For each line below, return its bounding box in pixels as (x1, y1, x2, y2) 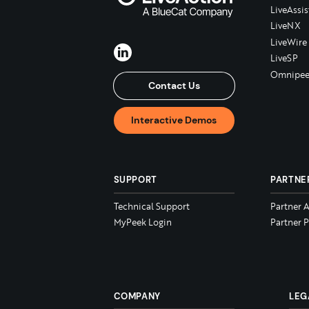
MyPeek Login (113, 215, 172, 228)
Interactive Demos (131, 114, 217, 127)
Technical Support (113, 199, 190, 212)
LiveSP (270, 52, 298, 65)
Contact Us (148, 79, 200, 92)
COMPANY (113, 290, 161, 302)
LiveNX (270, 19, 301, 32)
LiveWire (270, 35, 307, 48)
